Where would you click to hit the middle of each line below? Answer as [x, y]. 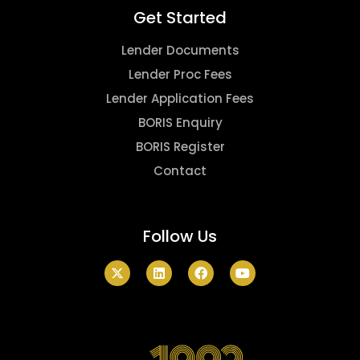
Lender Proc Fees [180, 74]
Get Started [180, 17]
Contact [180, 170]
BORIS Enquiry [180, 122]
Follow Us [180, 236]
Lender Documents [180, 50]
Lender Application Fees [180, 98]
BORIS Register [180, 146]
